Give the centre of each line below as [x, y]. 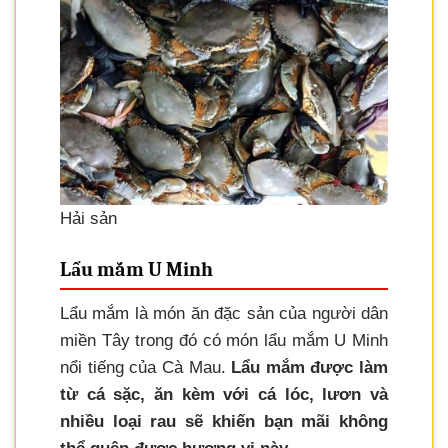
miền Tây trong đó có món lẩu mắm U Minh [224, 340]
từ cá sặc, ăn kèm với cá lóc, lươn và [224, 394]
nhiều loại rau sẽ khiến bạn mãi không [224, 421]
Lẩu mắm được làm [306, 367]
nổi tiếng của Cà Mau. [143, 367]
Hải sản [88, 219]
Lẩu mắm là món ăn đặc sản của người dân [224, 313]
